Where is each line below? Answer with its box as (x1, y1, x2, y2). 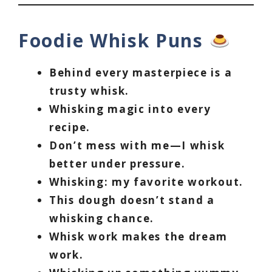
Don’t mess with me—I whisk (49, 138, 225, 153)
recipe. (49, 120, 90, 135)
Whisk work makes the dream (49, 229, 228, 244)
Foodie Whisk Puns (18, 28, 209, 53)
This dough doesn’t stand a (49, 193, 216, 208)
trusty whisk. (49, 84, 130, 98)
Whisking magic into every (49, 102, 211, 117)
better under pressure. (49, 157, 186, 171)
